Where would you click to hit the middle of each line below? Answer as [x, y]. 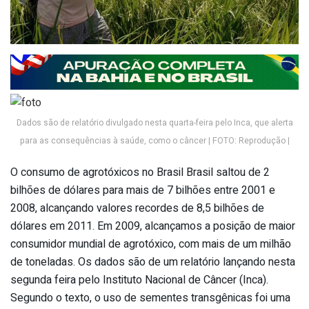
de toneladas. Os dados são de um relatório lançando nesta [153, 262]
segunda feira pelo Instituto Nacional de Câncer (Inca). [139, 280]
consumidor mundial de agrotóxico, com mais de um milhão [151, 245]
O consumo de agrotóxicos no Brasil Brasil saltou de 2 [140, 173]
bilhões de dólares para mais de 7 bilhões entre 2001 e [143, 191]
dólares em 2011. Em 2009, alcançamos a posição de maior [153, 227]
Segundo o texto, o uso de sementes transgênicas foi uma [150, 298]
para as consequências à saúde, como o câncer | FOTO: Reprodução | [154, 141]
